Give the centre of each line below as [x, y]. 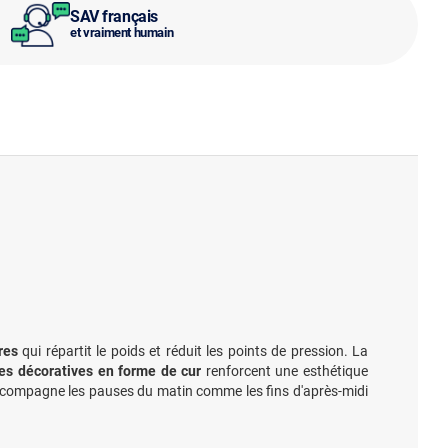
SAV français [114, 16]
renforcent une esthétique [285, 371]
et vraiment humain [122, 32]
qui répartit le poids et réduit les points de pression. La [193, 351]
